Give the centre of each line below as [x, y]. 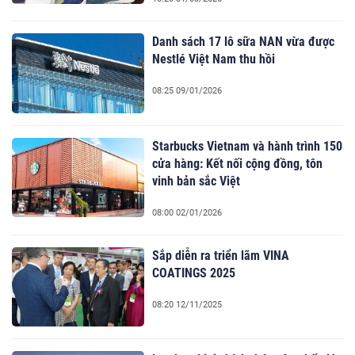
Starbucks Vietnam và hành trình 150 [248, 146]
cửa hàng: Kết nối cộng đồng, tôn [238, 163]
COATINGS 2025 [194, 273]
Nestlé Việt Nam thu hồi [214, 59]
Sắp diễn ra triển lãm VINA [221, 255]
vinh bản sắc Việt [197, 181]
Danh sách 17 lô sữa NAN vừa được [244, 42]
